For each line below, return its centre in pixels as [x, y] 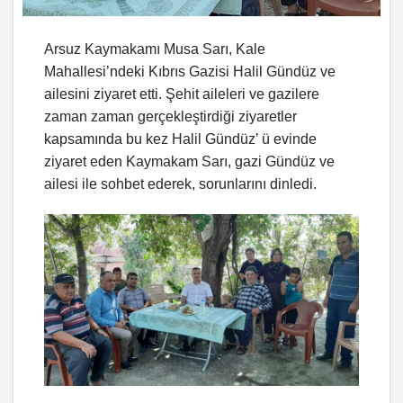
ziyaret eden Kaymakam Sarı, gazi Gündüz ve [189, 161]
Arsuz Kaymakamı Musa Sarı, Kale [155, 49]
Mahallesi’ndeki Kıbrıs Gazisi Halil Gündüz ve [190, 71]
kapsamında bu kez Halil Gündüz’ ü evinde [180, 139]
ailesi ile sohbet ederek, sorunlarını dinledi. [180, 184]
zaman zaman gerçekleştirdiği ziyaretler [170, 116]
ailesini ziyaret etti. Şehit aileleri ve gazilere [182, 94]
